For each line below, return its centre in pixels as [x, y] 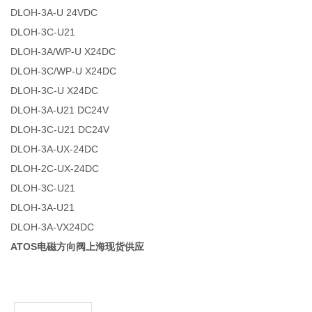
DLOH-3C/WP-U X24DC [64, 71]
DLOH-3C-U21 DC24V [60, 129]
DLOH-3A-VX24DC [53, 227]
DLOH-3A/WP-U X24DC [63, 51]
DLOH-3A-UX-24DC [55, 149]
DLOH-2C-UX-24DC [55, 168]
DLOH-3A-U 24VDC [54, 12]
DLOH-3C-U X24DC [55, 90]
